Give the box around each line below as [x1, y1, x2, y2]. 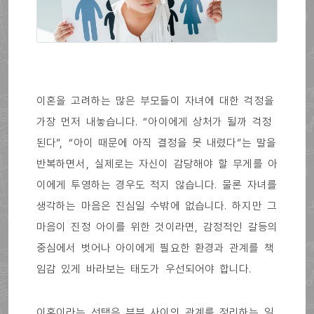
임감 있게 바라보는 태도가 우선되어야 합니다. [36, 261, 252, 275]
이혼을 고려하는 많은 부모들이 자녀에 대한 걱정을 [36, 93, 274, 107]
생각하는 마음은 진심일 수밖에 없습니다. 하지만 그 [36, 198, 277, 212]
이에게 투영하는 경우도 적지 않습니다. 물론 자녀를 [36, 177, 277, 191]
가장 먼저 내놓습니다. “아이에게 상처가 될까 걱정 [36, 114, 272, 128]
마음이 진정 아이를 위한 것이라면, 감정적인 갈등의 [36, 219, 278, 233]
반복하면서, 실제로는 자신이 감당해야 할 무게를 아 [36, 156, 278, 170]
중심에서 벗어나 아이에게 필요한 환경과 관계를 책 [36, 240, 274, 254]
